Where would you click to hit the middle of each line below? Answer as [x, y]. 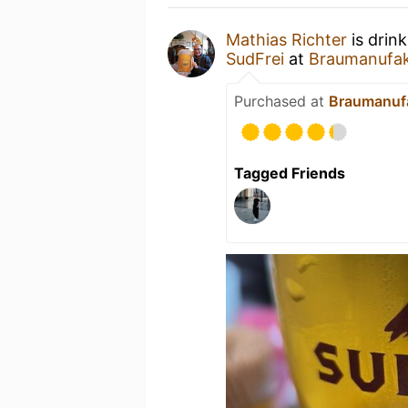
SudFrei [255, 58]
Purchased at [281, 101]
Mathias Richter [286, 39]
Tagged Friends [290, 173]
